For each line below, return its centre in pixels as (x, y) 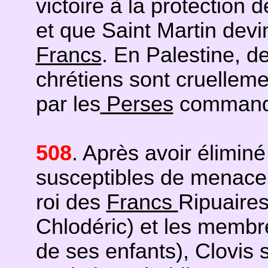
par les (68, 104)
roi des (71, 202)
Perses (137, 104)
